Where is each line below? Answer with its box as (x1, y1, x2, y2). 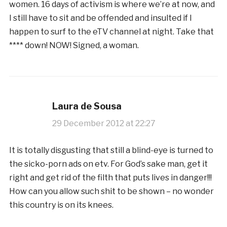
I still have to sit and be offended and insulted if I (9, 13, 192, 23)
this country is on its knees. (9, 200, 113, 210)
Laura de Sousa (52, 100, 122, 111)
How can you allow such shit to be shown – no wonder (9, 186, 214, 196)
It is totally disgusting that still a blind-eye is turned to (9, 145, 213, 155)
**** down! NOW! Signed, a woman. (9, 40, 139, 50)
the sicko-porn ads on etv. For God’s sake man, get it (9, 159, 208, 169)
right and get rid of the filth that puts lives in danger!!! (9, 172, 212, 182)
